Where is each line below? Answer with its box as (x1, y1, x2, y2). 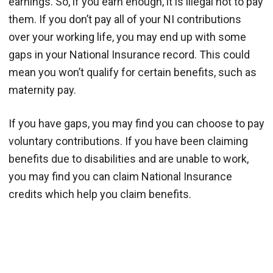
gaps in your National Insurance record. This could (9, 48, 250, 61)
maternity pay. (9, 83, 76, 96)
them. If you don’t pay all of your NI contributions (9, 12, 241, 26)
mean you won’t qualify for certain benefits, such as (9, 65, 257, 79)
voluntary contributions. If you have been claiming (9, 134, 248, 147)
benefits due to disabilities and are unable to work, (9, 152, 249, 165)
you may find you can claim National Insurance (9, 169, 232, 183)
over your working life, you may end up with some (9, 30, 246, 43)
